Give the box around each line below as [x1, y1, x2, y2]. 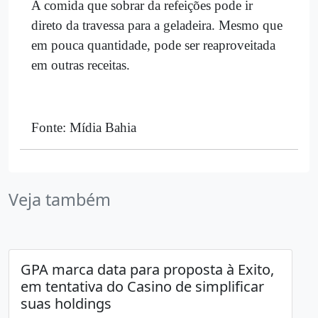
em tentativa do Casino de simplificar [21, 276, 264, 296]
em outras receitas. [31, 57, 130, 72]
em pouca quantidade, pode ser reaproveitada [31, 37, 275, 53]
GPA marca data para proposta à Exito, [21, 259, 274, 279]
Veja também [9, 187, 111, 211]
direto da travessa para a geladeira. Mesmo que [31, 17, 283, 33]
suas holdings [21, 293, 111, 313]
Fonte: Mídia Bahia [31, 119, 136, 135]
